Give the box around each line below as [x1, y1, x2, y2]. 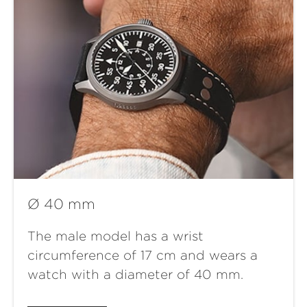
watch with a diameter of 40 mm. [27, 267, 243, 282]
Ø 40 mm [27, 196, 95, 213]
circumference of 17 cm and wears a [27, 248, 258, 263]
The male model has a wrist [27, 229, 204, 244]
